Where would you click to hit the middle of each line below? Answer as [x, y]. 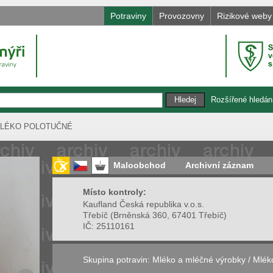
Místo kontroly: [115, 192]
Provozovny [182, 16]
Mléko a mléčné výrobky [199, 259]
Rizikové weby [244, 16]
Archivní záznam [219, 165]
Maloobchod [140, 165]
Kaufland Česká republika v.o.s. [144, 204]
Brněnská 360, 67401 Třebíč [168, 215]
